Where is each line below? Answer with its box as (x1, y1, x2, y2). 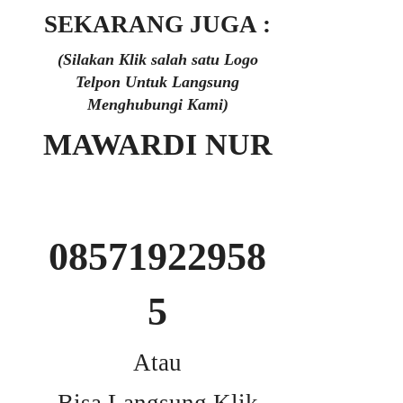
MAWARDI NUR (42, 128, 273, 161)
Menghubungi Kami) (86, 95, 228, 113)
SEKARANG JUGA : (44, 11, 271, 38)
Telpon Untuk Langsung (76, 73, 239, 91)
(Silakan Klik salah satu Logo (57, 50, 258, 68)
